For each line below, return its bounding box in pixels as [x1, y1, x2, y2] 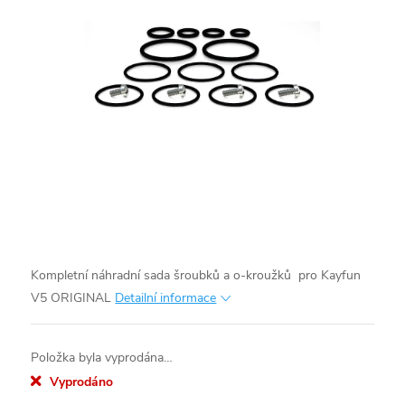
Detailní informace [115, 289, 217, 307]
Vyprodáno [50, 373, 114, 391]
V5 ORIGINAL [31, 289, 112, 307]
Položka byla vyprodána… [31, 349, 174, 367]
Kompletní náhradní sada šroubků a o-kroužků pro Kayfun [31, 267, 362, 285]
